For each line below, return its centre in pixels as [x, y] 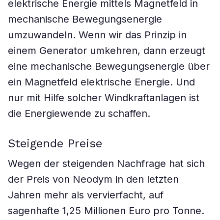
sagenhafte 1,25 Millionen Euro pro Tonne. [106, 211]
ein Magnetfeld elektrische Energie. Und [101, 82]
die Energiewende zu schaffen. [79, 113]
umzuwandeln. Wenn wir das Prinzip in [97, 35]
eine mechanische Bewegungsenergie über [109, 66]
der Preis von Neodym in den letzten [93, 179]
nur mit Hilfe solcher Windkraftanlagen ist [104, 98]
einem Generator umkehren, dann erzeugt [107, 51]
